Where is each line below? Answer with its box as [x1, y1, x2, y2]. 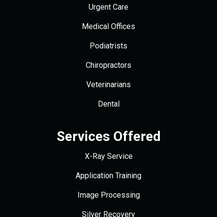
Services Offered [56, 128, 161, 144]
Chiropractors [86, 60, 131, 70]
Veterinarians [86, 79, 131, 89]
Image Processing [77, 190, 140, 200]
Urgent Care [89, 2, 128, 12]
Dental [97, 99, 120, 108]
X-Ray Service [84, 151, 133, 161]
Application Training [76, 170, 141, 180]
